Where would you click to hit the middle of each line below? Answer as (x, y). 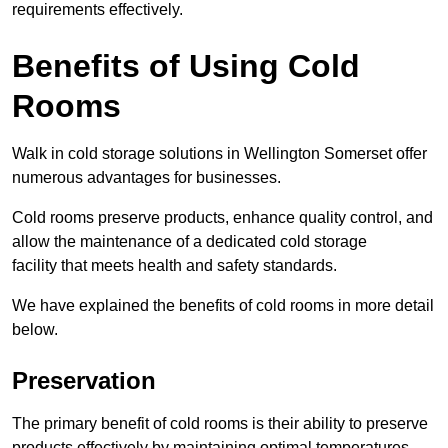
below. (35, 330)
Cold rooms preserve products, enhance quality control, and (222, 218)
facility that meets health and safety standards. (174, 266)
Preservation (84, 381)
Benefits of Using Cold (186, 66)
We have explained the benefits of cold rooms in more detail (223, 306)
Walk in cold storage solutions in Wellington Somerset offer (219, 154)
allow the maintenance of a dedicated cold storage (189, 242)
